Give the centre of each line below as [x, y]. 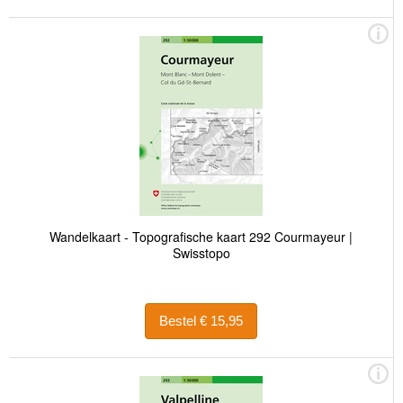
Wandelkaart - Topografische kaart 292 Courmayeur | [201, 236]
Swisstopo [201, 252]
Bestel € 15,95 [221, 321]
